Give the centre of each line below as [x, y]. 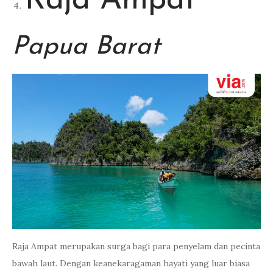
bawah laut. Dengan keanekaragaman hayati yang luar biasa [131, 263]
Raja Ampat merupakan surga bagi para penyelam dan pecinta [136, 246]
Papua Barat [86, 47]
